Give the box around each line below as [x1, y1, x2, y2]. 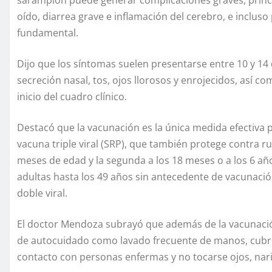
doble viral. [17, 186, 67, 200]
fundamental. [17, 25, 78, 39]
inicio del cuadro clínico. [17, 89, 127, 103]
